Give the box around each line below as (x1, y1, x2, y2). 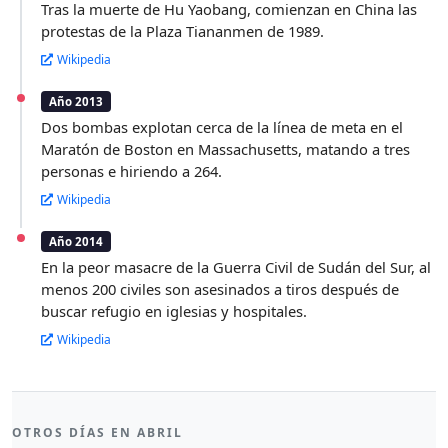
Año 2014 (49, 233, 104, 249)
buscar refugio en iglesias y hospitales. (41, 300, 308, 321)
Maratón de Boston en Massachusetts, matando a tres (41, 138, 411, 159)
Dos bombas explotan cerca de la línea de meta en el (41, 116, 404, 137)
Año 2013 (49, 93, 104, 109)
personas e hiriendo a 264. (41, 160, 223, 181)
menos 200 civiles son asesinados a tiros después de (41, 278, 400, 299)
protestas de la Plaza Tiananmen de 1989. (41, 21, 325, 42)
